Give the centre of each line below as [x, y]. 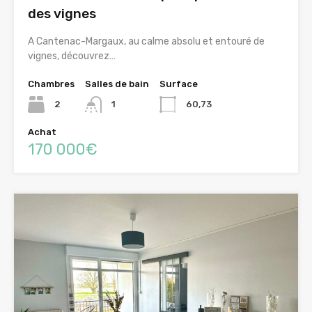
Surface [179, 84]
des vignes [62, 14]
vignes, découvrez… [72, 56]
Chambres [51, 84]
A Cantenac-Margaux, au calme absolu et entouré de [146, 42]
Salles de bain [117, 84]
